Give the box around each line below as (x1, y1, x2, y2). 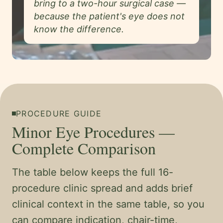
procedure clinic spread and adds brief (12, 182, 193, 194)
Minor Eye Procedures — (12, 121, 175, 142)
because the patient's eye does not (34, 11, 185, 21)
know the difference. (34, 24, 124, 34)
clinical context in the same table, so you (12, 198, 205, 210)
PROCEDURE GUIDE (16, 109, 102, 118)
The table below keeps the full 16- (12, 166, 173, 178)
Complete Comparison (12, 137, 156, 159)
